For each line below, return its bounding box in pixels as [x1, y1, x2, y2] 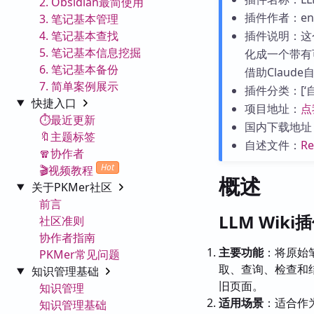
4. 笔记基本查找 [39, 27, 118, 43]
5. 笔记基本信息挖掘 [39, 44, 141, 60]
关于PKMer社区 [31, 179, 115, 195]
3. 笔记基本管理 [39, 11, 118, 27]
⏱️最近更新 [39, 111, 95, 128]
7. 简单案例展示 [39, 78, 118, 94]
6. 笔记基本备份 [39, 61, 118, 77]
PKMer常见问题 [39, 246, 120, 262]
